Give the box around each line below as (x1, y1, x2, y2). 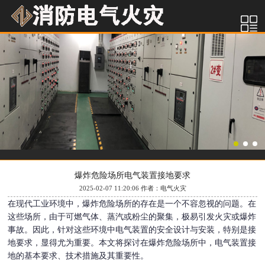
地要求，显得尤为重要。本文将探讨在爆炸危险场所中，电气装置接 (8, 237, 257, 248)
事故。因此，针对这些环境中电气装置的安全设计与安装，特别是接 (8, 224, 257, 235)
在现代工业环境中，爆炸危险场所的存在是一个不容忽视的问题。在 (8, 198, 257, 209)
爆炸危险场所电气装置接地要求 (75, 170, 190, 180)
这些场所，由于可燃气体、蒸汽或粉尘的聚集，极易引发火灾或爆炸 (8, 211, 257, 222)
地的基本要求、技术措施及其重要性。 (8, 250, 149, 261)
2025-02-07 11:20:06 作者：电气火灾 (79, 184, 186, 192)
